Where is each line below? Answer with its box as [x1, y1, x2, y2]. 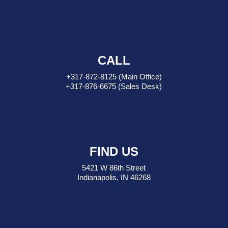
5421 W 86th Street [82, 163, 146, 172]
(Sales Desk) [116, 82, 162, 91]
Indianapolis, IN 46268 [77, 173, 151, 182]
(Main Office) [116, 72, 162, 81]
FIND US [89, 145, 138, 158]
